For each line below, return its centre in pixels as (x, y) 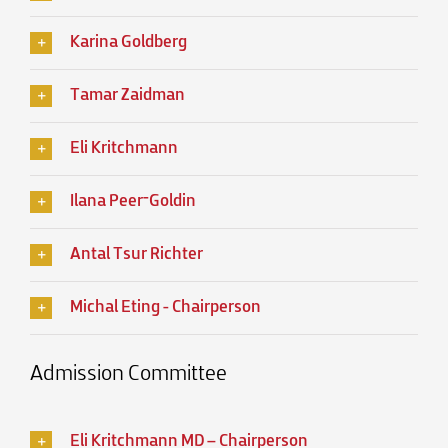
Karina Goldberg (128, 43)
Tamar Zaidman (127, 96)
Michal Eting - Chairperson (165, 308)
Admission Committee (128, 375)
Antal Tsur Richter (136, 255)
